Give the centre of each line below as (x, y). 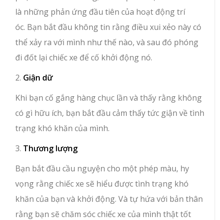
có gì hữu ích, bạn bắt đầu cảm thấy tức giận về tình (110, 113)
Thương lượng (51, 148)
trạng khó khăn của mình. (63, 128)
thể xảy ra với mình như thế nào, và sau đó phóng (107, 42)
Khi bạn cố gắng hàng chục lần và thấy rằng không (109, 97)
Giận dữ (38, 77)
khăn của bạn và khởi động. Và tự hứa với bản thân (109, 199)
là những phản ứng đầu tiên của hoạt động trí (100, 12)
